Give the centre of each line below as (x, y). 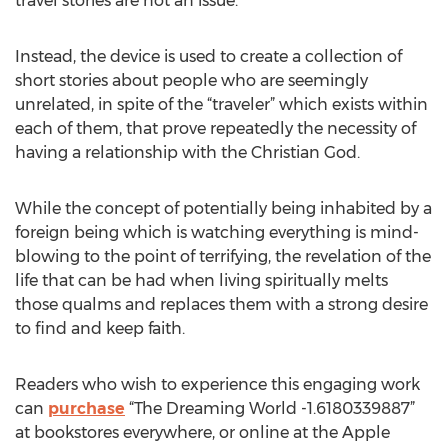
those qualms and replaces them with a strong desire (221, 304)
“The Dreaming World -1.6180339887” (270, 408)
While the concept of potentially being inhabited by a (223, 208)
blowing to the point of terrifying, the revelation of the (223, 256)
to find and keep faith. (100, 328)
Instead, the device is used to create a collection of (208, 56)
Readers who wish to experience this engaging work (217, 384)
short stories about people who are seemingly (191, 80)
